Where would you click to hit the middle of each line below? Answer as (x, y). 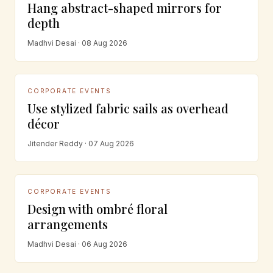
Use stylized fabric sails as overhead (128, 108)
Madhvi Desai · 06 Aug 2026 (77, 244)
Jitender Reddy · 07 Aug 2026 (81, 144)
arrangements (68, 224)
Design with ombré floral (97, 209)
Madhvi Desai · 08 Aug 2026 (77, 43)
